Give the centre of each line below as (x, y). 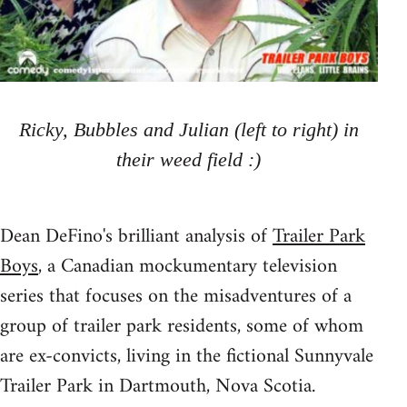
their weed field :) (189, 160)
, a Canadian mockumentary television (188, 267)
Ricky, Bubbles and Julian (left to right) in (189, 130)
